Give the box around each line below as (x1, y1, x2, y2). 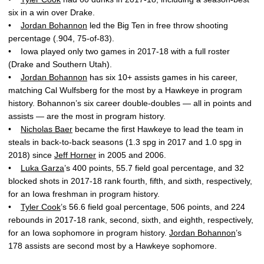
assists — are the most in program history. (8, 111, 166, 121)
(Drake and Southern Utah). (8, 60, 112, 69)
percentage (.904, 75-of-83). (8, 34, 114, 43)
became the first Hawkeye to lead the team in (72, 124, 243, 134)
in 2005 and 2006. (96, 150, 166, 160)
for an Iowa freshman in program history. (8, 189, 160, 199)
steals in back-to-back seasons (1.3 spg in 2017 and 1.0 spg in (8, 137, 242, 147)
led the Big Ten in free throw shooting (87, 21, 228, 30)
